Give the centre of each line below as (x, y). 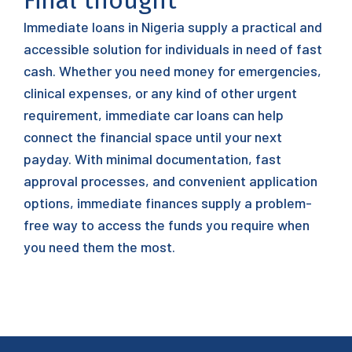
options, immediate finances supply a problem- (168, 203)
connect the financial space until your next (153, 137)
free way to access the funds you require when (167, 225)
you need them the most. (99, 247)
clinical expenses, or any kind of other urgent (160, 93)
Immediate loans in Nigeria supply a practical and (173, 27)
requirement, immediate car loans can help (154, 115)
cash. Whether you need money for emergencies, (172, 71)
